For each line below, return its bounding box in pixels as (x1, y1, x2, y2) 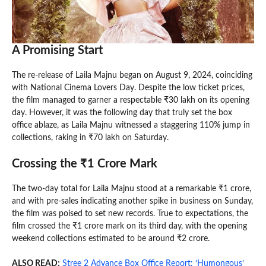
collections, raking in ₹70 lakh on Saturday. (12, 133, 169, 142)
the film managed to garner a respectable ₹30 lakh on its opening (12, 96, 249, 104)
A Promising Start (12, 44, 103, 56)
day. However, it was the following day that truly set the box (12, 108, 232, 117)
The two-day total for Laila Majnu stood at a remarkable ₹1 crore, (12, 184, 251, 193)
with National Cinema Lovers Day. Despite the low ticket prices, (12, 83, 245, 92)
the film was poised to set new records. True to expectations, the (12, 209, 248, 218)
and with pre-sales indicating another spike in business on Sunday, (12, 197, 253, 205)
